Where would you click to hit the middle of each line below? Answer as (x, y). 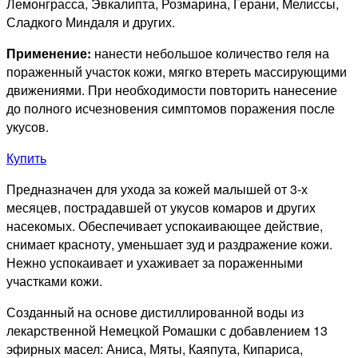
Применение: (49, 53)
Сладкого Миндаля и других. (91, 22)
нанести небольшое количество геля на (210, 53)
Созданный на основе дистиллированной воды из (155, 312)
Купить (26, 157)
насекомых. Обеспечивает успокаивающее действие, (165, 225)
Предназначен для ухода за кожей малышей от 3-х (157, 189)
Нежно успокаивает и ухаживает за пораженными (155, 262)
